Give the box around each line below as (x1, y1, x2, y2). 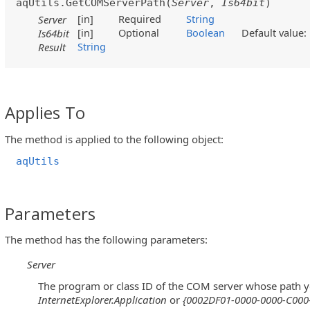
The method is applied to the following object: (5, 131, 224, 146)
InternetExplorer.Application (38, 293, 167, 307)
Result (38, 40, 66, 55)
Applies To (5, 101, 86, 125)
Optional (118, 26, 168, 40)
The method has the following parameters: (5, 232, 208, 246)
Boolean (186, 26, 226, 40)
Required (118, 12, 170, 26)
